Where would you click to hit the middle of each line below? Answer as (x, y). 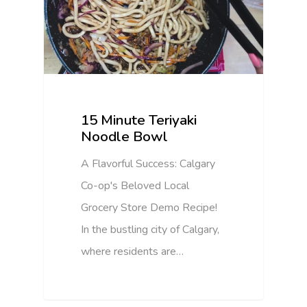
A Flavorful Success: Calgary (148, 163)
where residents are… (133, 251)
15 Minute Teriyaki (139, 120)
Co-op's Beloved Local (135, 185)
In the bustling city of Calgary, (150, 229)
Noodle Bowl (125, 136)
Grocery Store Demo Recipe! (149, 207)
